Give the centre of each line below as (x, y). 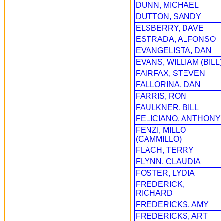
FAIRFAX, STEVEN (170, 73)
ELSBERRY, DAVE (170, 28)
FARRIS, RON (161, 96)
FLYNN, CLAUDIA (168, 162)
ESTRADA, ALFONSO (176, 39)
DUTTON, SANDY (168, 17)
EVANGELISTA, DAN (174, 51)
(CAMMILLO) (159, 139)
